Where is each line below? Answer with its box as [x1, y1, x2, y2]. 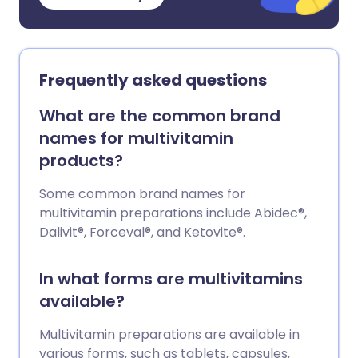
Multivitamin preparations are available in [39, 325, 300, 344]
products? [39, 149, 123, 172]
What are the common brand [39, 105, 280, 127]
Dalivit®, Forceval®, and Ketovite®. [39, 223, 245, 241]
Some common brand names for [39, 185, 245, 203]
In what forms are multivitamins [39, 268, 303, 290]
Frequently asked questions [39, 69, 267, 91]
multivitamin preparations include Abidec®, [39, 204, 307, 222]
